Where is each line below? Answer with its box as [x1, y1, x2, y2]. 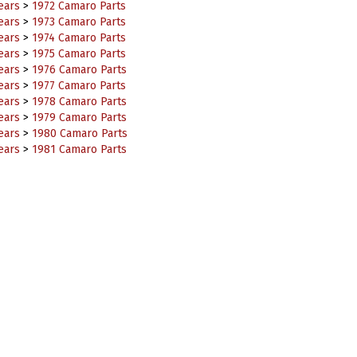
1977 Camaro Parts [31, 64, 126, 77]
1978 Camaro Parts [31, 80, 127, 93]
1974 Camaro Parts [31, 16, 126, 29]
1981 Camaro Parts [31, 127, 127, 141]
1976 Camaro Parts [31, 48, 127, 61]
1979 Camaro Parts [31, 96, 127, 109]
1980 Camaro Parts [31, 112, 127, 125]
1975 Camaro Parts [31, 32, 126, 45]
